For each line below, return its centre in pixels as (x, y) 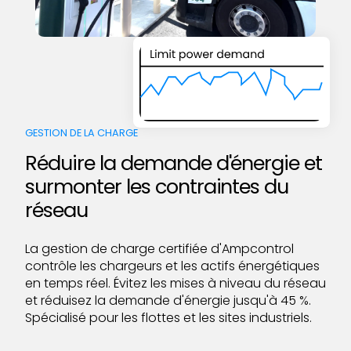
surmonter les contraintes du (157, 186)
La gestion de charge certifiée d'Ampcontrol (159, 248)
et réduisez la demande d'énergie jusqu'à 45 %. (168, 300)
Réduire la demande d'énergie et (174, 163)
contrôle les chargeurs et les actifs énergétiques (172, 266)
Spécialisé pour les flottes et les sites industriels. (168, 317)
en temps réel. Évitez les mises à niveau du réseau (175, 283)
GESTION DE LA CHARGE (81, 132)
